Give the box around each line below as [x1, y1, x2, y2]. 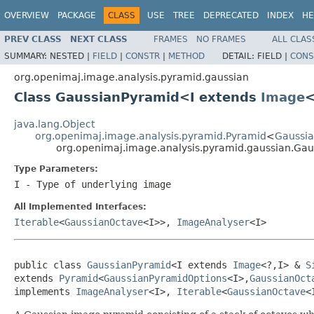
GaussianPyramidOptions [104, 272, 227, 284]
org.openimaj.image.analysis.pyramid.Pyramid [35, 130, 266, 142]
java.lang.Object [14, 118, 95, 130]
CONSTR [125, 50, 160, 61]
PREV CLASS [4, 34, 62, 44]
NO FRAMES [196, 34, 246, 44]
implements [14, 285, 76, 297]
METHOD [168, 50, 205, 61]
